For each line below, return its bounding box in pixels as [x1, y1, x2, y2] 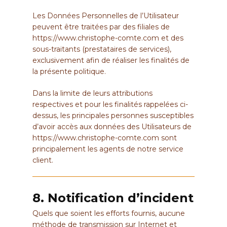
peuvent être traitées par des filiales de [32, 22, 170, 32]
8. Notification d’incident [32, 190, 194, 205]
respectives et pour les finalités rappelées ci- [32, 100, 188, 109]
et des [159, 33, 183, 43]
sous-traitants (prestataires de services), [32, 45, 171, 54]
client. [32, 156, 53, 165]
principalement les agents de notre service [32, 144, 183, 154]
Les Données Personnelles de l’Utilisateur [32, 11, 179, 21]
